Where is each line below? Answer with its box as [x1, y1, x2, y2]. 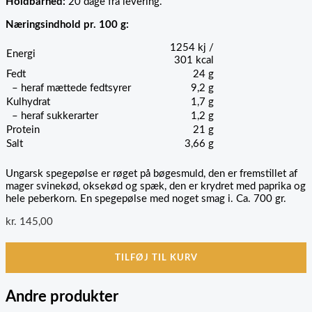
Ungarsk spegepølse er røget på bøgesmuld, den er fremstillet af [6, 169, 297, 180]
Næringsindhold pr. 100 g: [6, 19, 129, 30]
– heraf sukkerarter [6, 111, 98, 122]
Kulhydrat [6, 97, 50, 108]
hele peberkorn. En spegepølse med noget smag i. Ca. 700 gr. [6, 194, 286, 205]
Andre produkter [6, 288, 118, 304]
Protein [6, 125, 40, 136]
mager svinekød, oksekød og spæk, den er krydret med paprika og [6, 181, 306, 192]
